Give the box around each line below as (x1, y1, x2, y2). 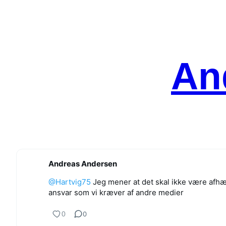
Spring (4, 4, 32, 15)
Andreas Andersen (48, 158, 117, 168)
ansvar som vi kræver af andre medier (48, 187, 184, 197)
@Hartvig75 (48, 177, 91, 187)
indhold (4, 27, 35, 38)
